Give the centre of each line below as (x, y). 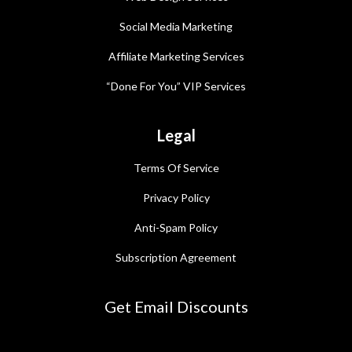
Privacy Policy (176, 197)
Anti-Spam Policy (176, 227)
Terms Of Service (176, 167)
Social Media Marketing (176, 26)
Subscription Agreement (176, 257)
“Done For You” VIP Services (176, 86)
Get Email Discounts (176, 306)
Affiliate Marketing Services (176, 56)
